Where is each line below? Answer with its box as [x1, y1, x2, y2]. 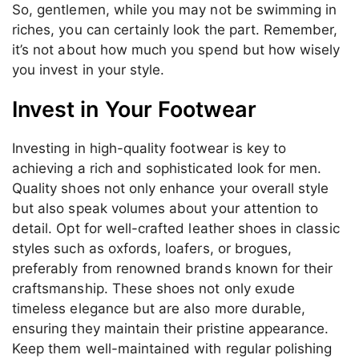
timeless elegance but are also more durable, [12, 300, 306, 317]
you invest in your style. [12, 62, 165, 79]
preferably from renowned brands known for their [12, 260, 333, 276]
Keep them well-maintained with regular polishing [12, 340, 333, 357]
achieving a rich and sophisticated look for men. [12, 159, 322, 176]
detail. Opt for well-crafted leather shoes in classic [12, 220, 340, 236]
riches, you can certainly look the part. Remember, [12, 22, 338, 38]
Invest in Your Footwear [12, 95, 257, 123]
